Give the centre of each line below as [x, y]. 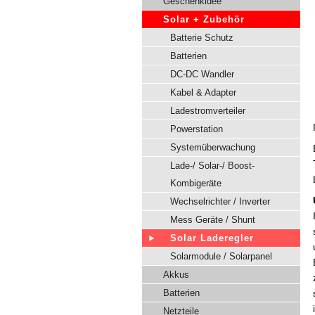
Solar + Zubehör [204, 19]
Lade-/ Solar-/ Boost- [212, 166]
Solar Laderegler [212, 238]
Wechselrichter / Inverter [220, 201]
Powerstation [197, 129]
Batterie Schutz [202, 38]
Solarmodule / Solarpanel [221, 256]
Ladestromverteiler [208, 111]
